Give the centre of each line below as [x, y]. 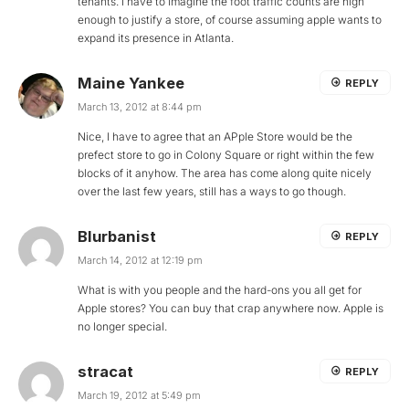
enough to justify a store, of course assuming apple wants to [230, 20]
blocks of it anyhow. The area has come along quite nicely [225, 173]
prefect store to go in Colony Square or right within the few [226, 155]
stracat [105, 372]
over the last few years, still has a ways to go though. [212, 192]
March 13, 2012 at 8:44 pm [140, 107]
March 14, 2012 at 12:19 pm [140, 261]
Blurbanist [117, 237]
